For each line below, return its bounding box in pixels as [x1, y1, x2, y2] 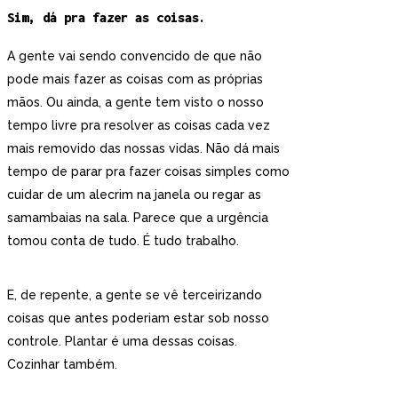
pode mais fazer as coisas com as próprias [7, 71, 263, 86]
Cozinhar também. [7, 356, 121, 371]
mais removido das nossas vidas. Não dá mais [7, 140, 280, 155]
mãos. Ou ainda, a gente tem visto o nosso [7, 94, 264, 109]
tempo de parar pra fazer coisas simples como [7, 163, 290, 179]
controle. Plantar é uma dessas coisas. [7, 333, 237, 348]
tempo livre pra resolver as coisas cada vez [7, 117, 270, 132]
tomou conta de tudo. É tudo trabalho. [7, 233, 239, 248]
